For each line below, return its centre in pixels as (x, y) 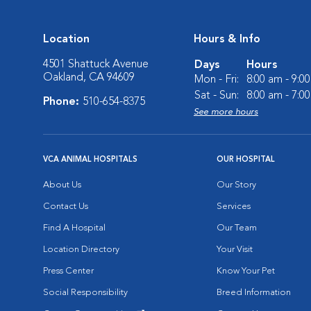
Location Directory (81, 250)
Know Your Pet (246, 271)
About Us (62, 185)
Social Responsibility (85, 293)
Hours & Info (227, 40)
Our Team (237, 228)
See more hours (226, 112)
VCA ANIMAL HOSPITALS (90, 160)
